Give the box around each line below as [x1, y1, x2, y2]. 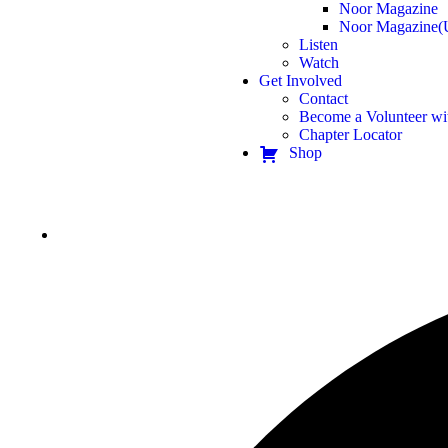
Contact [299, 90, 349, 108]
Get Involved [259, 72, 343, 90]
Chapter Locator [299, 126, 403, 144]
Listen [299, 36, 339, 54]
